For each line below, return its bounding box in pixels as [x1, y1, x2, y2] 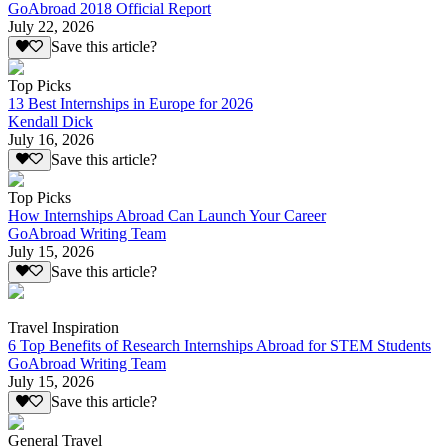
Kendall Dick [8, 112, 93, 130]
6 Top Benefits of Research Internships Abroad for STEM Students [8, 337, 431, 355]
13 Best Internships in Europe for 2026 [8, 94, 253, 112]
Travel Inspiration [8, 319, 119, 337]
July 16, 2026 [8, 130, 94, 148]
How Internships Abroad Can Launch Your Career [8, 207, 326, 225]
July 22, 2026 [8, 18, 94, 36]
